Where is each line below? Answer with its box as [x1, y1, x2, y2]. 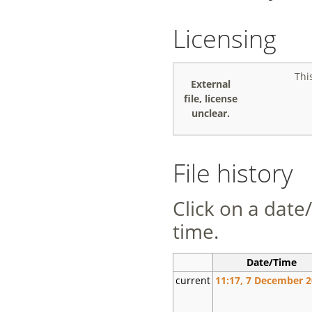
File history [172, 155, 293, 191]
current [175, 273, 210, 287]
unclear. [192, 106, 231, 120]
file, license [184, 91, 238, 105]
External [191, 77, 231, 91]
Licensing [172, 20, 276, 56]
